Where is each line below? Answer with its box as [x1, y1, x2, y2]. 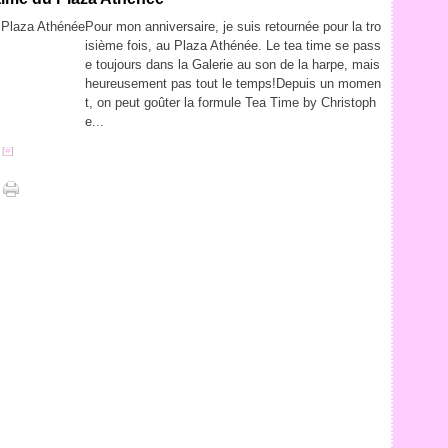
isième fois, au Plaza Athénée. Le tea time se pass [85, 38, 381, 53]
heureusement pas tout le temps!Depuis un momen [85, 76, 381, 91]
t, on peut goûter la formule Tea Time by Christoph [85, 95, 376, 110]
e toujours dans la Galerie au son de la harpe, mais [85, 57, 380, 72]
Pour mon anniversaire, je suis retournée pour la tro [85, 19, 381, 34]
